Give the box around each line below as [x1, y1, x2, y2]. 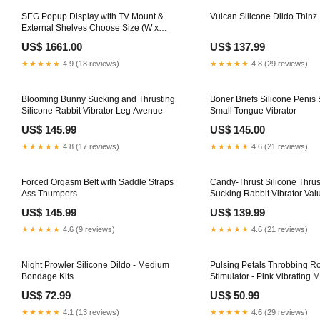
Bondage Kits [21, 271, 74, 281]
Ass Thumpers [21, 188, 77, 199]
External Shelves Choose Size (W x [21, 22, 159, 33]
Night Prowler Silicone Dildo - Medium [21, 259, 169, 270]
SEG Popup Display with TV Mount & [21, 11, 164, 21]
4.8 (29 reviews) [249, 59, 308, 68]
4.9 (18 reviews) [61, 59, 119, 68]
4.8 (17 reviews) [61, 141, 119, 151]
